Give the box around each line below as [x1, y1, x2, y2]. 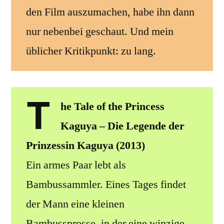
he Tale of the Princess [60, 99, 164, 113]
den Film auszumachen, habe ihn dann [26, 4, 194, 19]
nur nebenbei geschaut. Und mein [26, 24, 173, 38]
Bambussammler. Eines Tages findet [26, 177, 186, 191]
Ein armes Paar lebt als [26, 157, 126, 172]
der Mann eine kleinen [26, 196, 124, 211]
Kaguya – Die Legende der [60, 118, 184, 133]
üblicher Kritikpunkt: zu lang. [26, 43, 156, 58]
